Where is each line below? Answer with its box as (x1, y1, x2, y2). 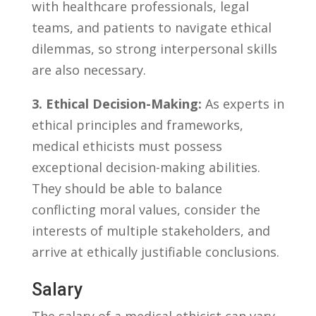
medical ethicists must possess (31, 137, 222, 154)
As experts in (201, 95, 284, 112)
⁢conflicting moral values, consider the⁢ (31, 200, 260, 218)
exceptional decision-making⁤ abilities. (31, 158, 260, 176)
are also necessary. (31, 61, 146, 78)
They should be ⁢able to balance (31, 179, 222, 197)
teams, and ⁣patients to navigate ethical (31, 18, 272, 36)
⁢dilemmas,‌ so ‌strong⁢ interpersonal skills (31, 39, 277, 57)
